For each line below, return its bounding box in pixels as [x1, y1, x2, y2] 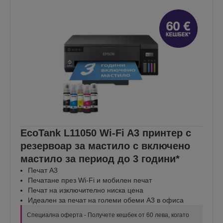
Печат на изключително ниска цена [28, 186, 143, 194]
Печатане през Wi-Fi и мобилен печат [28, 176, 152, 184]
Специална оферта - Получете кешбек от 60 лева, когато [27, 211, 189, 219]
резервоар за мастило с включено [20, 140, 190, 151]
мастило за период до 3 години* [20, 153, 180, 164]
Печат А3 [28, 166, 58, 174]
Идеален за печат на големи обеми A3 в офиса [28, 196, 184, 204]
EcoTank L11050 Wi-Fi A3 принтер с [20, 127, 191, 138]
